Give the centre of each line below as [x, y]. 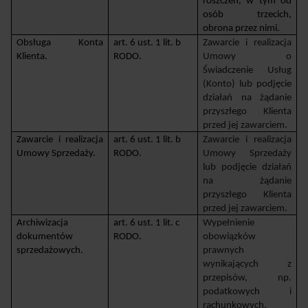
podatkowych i [247, 291]
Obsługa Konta [60, 43]
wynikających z [247, 264]
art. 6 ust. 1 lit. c [147, 223]
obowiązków [230, 236]
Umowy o [247, 56]
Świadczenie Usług [247, 70]
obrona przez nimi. [242, 28]
